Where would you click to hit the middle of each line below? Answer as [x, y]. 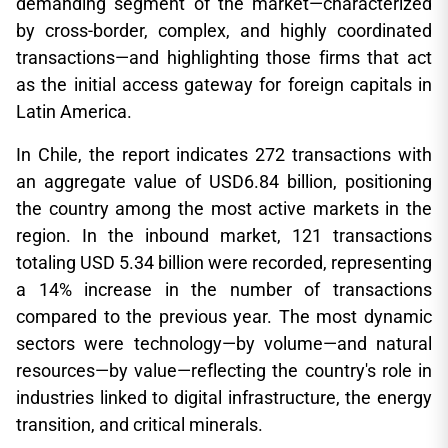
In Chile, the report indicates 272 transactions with [224, 154]
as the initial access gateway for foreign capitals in [224, 84]
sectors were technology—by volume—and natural [224, 343]
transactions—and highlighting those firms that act [224, 57]
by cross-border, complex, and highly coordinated [224, 30]
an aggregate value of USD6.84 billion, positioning [224, 181]
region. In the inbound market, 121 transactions [224, 235]
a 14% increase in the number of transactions [224, 289]
